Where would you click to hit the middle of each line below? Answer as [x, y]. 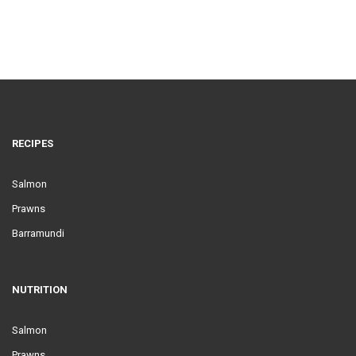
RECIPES [33, 143]
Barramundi [38, 233]
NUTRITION [40, 290]
